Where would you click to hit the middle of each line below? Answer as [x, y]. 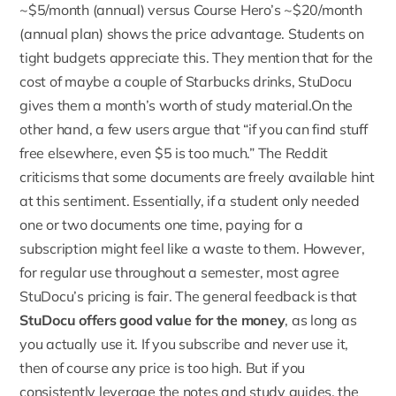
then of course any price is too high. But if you [163, 368]
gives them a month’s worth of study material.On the [187, 106]
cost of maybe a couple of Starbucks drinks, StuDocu [186, 82]
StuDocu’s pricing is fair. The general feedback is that [189, 297]
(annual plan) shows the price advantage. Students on [192, 34]
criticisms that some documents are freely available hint [197, 177]
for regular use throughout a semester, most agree [179, 273]
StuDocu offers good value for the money [152, 320]
